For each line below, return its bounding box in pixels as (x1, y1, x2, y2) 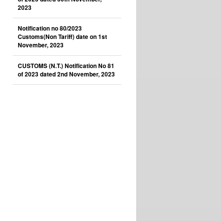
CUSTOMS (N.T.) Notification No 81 (18, 62, 114, 70)
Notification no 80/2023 (18, 24, 82, 33)
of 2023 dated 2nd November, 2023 (18, 70, 115, 78)
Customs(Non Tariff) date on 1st (18, 33, 107, 41)
